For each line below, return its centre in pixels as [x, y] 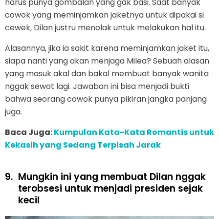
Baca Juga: [29, 132]
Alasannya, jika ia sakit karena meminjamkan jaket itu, [107, 48]
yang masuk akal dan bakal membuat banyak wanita [107, 73]
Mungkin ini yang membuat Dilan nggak [112, 176]
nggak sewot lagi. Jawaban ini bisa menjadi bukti [97, 86]
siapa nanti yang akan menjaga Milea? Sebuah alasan [107, 61]
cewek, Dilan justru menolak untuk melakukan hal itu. [105, 27]
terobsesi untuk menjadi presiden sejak [110, 188]
